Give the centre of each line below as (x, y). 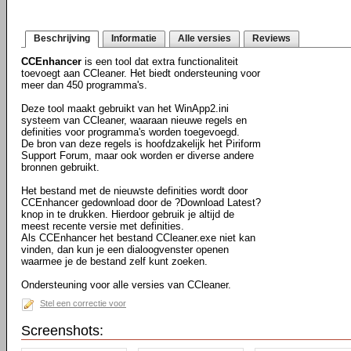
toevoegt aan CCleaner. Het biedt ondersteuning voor (141, 73)
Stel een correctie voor (83, 303)
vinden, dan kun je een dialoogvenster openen (125, 250)
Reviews (271, 38)
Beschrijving (62, 38)
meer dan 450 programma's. (84, 85)
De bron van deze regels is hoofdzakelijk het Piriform (141, 144)
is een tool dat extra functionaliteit (160, 62)
